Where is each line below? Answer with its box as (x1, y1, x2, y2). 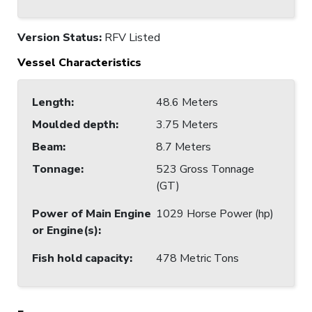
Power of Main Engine (32, 205, 151, 221)
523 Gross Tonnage (156, 161, 254, 177)
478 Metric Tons (156, 250, 239, 266)
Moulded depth (32, 116, 116, 132)
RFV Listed (104, 29, 160, 45)
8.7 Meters (156, 139, 211, 155)
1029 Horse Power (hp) (156, 205, 274, 221)
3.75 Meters (156, 116, 218, 132)
